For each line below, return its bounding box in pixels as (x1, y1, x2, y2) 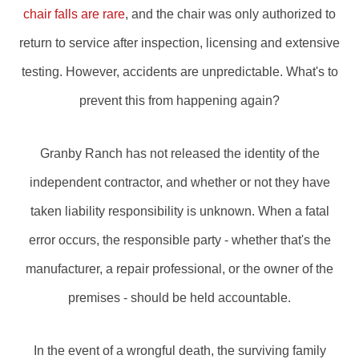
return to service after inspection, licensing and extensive (19, 36, 340, 50)
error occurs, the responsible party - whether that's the (28, 233, 331, 247)
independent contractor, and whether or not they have (29, 175, 330, 189)
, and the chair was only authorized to (125, 7, 336, 21)
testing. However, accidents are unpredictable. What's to (21, 65, 338, 79)
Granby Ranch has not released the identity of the (39, 147, 320, 160)
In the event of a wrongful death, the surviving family (33, 344, 326, 357)
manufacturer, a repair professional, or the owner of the (26, 262, 333, 276)
